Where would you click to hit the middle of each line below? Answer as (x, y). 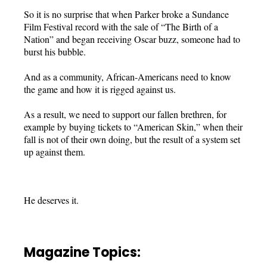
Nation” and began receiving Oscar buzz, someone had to (132, 39)
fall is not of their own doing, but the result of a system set (132, 139)
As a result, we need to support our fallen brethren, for (125, 114)
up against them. (55, 151)
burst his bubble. (55, 51)
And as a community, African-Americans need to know (128, 76)
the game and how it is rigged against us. (100, 89)
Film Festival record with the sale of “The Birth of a (121, 26)
